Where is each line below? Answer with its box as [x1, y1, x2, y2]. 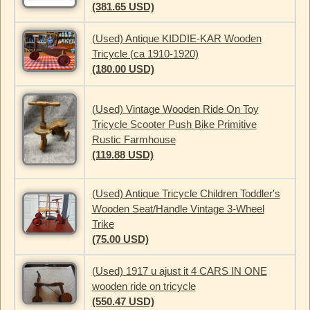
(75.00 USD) [91, 233, 149, 246]
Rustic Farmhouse [91, 134, 176, 146]
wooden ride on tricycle [91, 280, 196, 293]
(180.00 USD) [91, 63, 154, 75]
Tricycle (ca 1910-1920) [91, 48, 199, 60]
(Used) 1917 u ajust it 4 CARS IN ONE [91, 265, 267, 277]
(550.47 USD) [91, 295, 154, 308]
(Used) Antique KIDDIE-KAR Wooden [91, 33, 262, 45]
